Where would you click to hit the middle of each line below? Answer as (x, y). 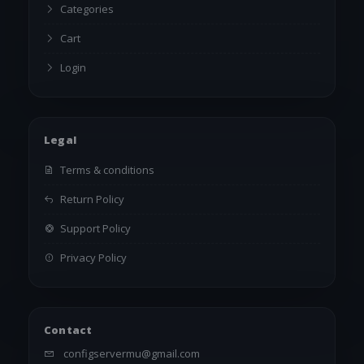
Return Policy (91, 199)
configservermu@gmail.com (132, 353)
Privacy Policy (92, 257)
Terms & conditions (106, 169)
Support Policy (94, 228)
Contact (68, 329)
